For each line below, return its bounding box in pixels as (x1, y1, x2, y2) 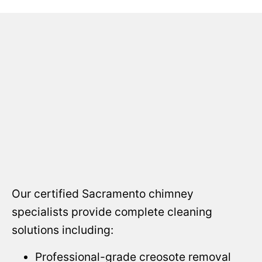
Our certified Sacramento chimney (12, 187, 194, 201)
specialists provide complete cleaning (12, 205, 212, 219)
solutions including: (12, 223, 113, 237)
